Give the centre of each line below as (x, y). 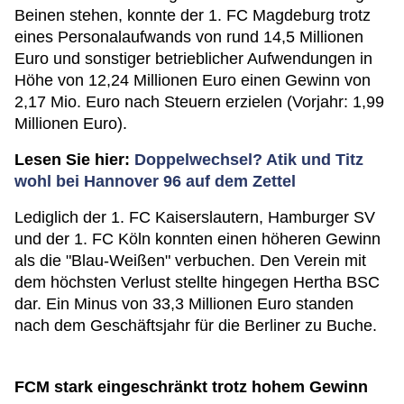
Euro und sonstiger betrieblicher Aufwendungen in (193, 59)
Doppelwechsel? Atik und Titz (249, 160)
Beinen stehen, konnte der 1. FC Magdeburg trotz (193, 15)
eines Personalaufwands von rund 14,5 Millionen (189, 37)
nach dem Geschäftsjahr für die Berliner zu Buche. (196, 326)
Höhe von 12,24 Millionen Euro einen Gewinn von (193, 80)
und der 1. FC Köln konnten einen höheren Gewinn (197, 239)
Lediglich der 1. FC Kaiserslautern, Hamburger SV (195, 217)
